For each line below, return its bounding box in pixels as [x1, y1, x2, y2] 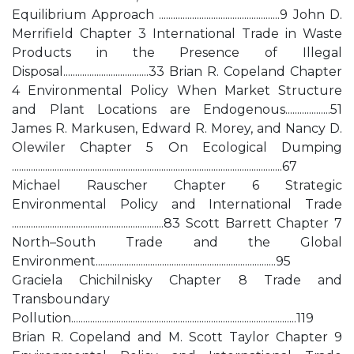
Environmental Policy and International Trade [12, 197, 342, 212]
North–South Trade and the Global [12, 235, 342, 250]
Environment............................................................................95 [12, 254, 291, 269]
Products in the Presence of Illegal [12, 45, 342, 60]
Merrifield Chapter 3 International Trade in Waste [12, 26, 342, 41]
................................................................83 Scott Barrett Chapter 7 [12, 216, 342, 231]
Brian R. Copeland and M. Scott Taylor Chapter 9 [12, 330, 342, 345]
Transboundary [12, 292, 110, 307]
